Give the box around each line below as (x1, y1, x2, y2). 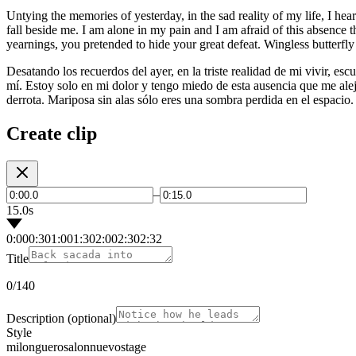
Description (6, 311, 64, 326)
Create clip (6, 123, 97, 145)
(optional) (68, 311, 116, 326)
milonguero (6, 340, 64, 354)
